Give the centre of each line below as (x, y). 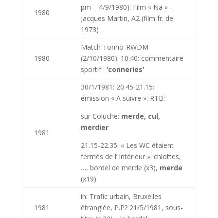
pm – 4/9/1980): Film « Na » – (127, 7)
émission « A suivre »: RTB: (123, 98)
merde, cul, (140, 116)
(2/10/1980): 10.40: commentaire (132, 58)
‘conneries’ (125, 69)
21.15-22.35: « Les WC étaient (127, 145)
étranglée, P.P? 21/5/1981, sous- (132, 208)
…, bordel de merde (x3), (120, 168)
